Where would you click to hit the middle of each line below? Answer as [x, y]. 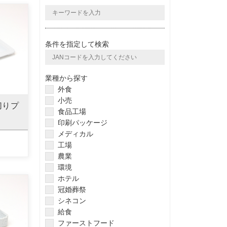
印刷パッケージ [83, 123]
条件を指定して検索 [77, 44]
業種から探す [67, 78]
